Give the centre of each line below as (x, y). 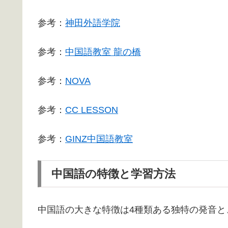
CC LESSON (92, 110)
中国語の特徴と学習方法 (113, 174)
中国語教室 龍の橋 (103, 52)
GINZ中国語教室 (99, 139)
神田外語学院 (93, 23)
